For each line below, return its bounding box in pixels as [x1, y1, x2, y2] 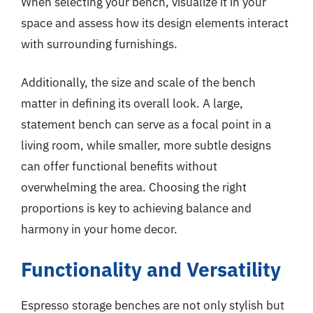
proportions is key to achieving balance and [21, 201, 252, 216]
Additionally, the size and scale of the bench [21, 75, 256, 90]
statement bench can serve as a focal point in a [21, 117, 271, 132]
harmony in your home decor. [21, 221, 177, 237]
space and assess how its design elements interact [21, 15, 289, 31]
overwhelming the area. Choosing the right [21, 180, 247, 195]
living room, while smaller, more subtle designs [21, 138, 271, 153]
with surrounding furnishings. [21, 36, 177, 52]
